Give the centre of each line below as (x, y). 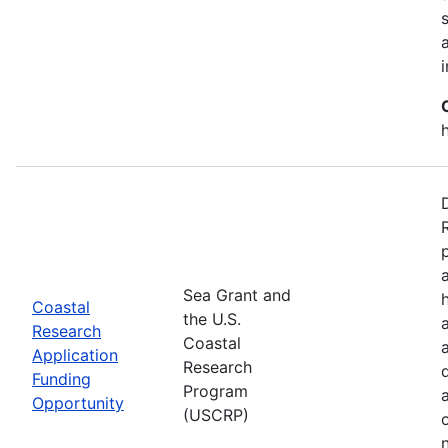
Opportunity (78, 402)
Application (75, 354)
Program (215, 390)
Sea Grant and (237, 294)
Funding (61, 378)
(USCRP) (216, 414)
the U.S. (212, 318)
